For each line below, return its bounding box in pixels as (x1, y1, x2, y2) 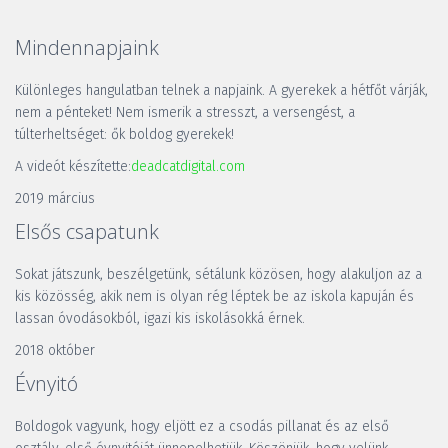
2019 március (15, 189, 95, 207)
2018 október (15, 341, 95, 359)
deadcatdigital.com (131, 157, 245, 175)
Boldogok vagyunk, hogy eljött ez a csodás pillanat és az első (15, 417, 389, 435)
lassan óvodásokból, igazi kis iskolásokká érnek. (15, 309, 305, 327)
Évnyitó (15, 369, 78, 397)
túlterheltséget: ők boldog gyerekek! (15, 125, 234, 143)
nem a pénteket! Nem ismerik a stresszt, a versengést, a (15, 103, 355, 121)
